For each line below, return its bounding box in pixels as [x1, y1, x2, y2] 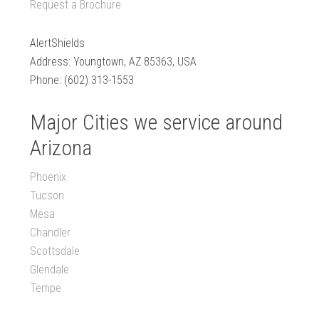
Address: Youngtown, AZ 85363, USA [30, 55, 197, 69]
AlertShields [30, 36, 85, 51]
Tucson [30, 189, 65, 203]
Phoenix [30, 170, 67, 184]
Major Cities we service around [30, 110, 283, 135]
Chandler [30, 226, 71, 240]
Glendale [30, 263, 70, 277]
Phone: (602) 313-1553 [30, 73, 135, 88]
